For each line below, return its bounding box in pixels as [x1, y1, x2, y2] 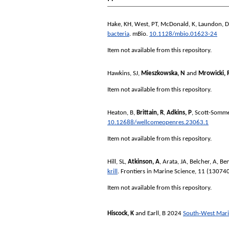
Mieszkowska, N [141, 70, 185, 77]
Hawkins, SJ [107, 70, 138, 77]
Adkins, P [167, 109, 192, 116]
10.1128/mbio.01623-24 [149, 31, 217, 38]
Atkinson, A [128, 158, 159, 165]
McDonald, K [161, 21, 195, 28]
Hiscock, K [107, 210, 134, 217]
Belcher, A [190, 158, 217, 165]
